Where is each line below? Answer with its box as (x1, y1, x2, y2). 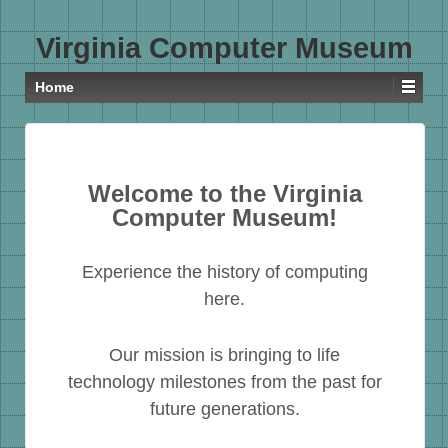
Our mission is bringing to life (109, 344, 341, 365)
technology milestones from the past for (67, 371, 382, 392)
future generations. (149, 398, 300, 419)
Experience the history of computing (81, 261, 368, 282)
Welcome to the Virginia (87, 180, 362, 207)
